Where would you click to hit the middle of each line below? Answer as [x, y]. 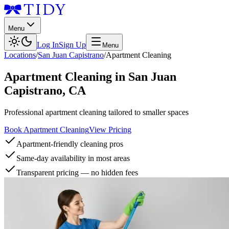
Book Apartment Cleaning [47, 129]
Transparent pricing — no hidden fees [77, 172]
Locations [20, 55]
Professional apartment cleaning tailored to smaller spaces [96, 112]
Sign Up [72, 45]
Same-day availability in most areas [73, 158]
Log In [48, 45]
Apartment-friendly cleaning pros [70, 144]
